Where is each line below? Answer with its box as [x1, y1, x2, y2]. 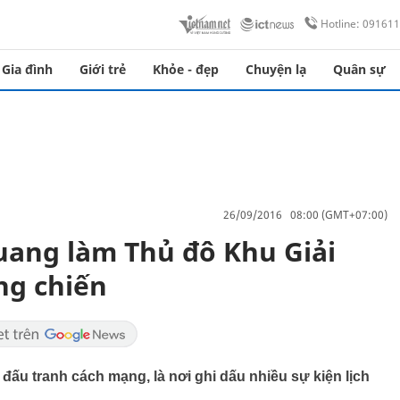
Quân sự [333, 61, 386, 78]
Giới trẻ [79, 61, 126, 78]
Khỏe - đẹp [153, 61, 219, 78]
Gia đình [2, 61, 53, 78]
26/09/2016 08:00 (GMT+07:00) [223, 206, 387, 222]
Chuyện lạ [246, 61, 306, 78]
